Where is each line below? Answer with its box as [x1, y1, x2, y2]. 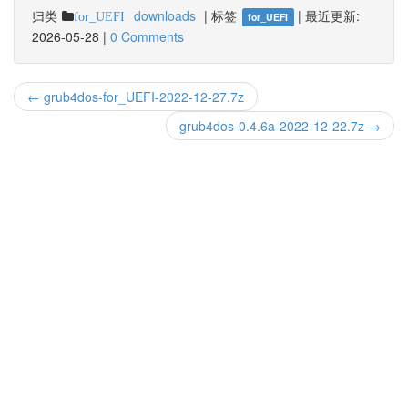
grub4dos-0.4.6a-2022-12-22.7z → [179, 117, 381, 135]
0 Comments [110, 27, 184, 46]
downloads [134, 6, 196, 25]
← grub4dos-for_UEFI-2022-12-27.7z [27, 87, 244, 106]
